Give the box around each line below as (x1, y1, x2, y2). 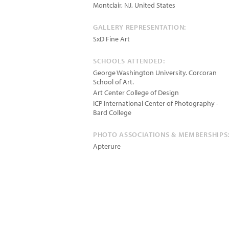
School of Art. (93, 77, 134, 86)
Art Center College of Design (93, 88, 179, 97)
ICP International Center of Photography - (93, 99, 218, 108)
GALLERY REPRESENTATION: (93, 22, 187, 32)
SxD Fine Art (93, 34, 130, 43)
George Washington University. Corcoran (93, 68, 217, 77)
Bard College (93, 108, 131, 117)
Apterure (93, 142, 121, 151)
